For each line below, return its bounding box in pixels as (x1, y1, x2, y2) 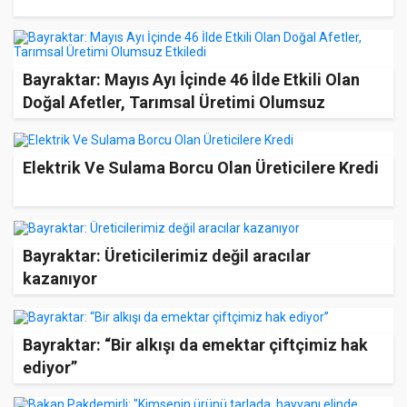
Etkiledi (23, 114, 80, 134)
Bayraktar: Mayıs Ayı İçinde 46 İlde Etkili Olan (23, 69, 360, 89)
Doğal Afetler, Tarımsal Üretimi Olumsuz (23, 92, 325, 112)
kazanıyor (23, 269, 97, 289)
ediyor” (23, 357, 77, 377)
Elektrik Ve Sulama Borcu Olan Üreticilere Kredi (23, 158, 379, 178)
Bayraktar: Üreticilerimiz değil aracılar (23, 246, 311, 266)
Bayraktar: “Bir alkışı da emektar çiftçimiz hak (23, 334, 368, 354)
